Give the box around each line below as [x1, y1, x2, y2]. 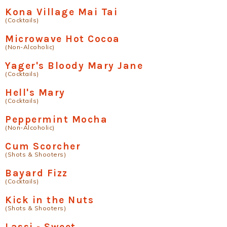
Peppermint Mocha [5, 113, 107, 125]
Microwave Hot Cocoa [5, 33, 120, 45]
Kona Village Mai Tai [5, 6, 118, 18]
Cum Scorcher [5, 140, 81, 152]
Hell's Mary [5, 87, 65, 98]
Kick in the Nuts [5, 194, 94, 206]
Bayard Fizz [5, 167, 68, 179]
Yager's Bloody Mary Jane [5, 60, 143, 71]
